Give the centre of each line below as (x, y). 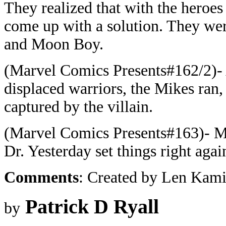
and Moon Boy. (54, 44)
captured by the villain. (78, 107)
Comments (41, 177)
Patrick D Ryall (92, 207)
